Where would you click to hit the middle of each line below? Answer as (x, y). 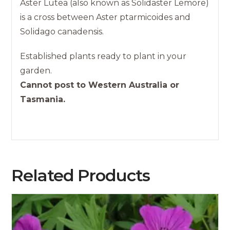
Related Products (81, 175)
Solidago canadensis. (62, 31)
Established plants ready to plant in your (103, 56)
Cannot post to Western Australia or (100, 85)
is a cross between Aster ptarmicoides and (106, 17)
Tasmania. (43, 99)
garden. (36, 70)
